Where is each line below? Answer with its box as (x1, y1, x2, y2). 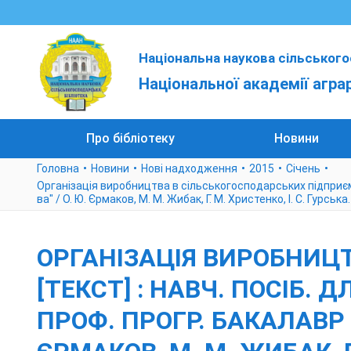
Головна (37, 162, 79, 175)
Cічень (286, 162, 320, 175)
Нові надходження (141, 162, 237, 175)
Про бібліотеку (86, 131, 175, 146)
